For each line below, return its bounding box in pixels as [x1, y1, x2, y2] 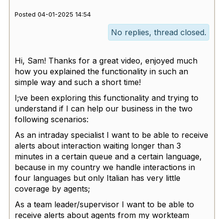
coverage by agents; [15, 184, 90, 194]
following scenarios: [15, 114, 88, 125]
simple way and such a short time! [15, 77, 143, 88]
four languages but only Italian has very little [15, 173, 180, 183]
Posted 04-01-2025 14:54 [15, 11, 91, 19]
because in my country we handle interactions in [15, 162, 195, 173]
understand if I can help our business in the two [15, 104, 193, 114]
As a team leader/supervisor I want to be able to [15, 199, 194, 210]
